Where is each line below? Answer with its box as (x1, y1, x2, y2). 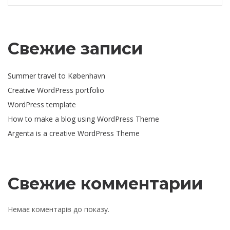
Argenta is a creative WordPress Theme (8, 128, 140, 138)
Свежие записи (8, 38, 143, 59)
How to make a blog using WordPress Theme (8, 113, 159, 124)
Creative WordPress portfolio (8, 85, 104, 95)
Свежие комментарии (8, 173, 203, 194)
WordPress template (8, 99, 76, 109)
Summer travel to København (8, 70, 105, 81)
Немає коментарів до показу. (8, 204, 109, 214)
